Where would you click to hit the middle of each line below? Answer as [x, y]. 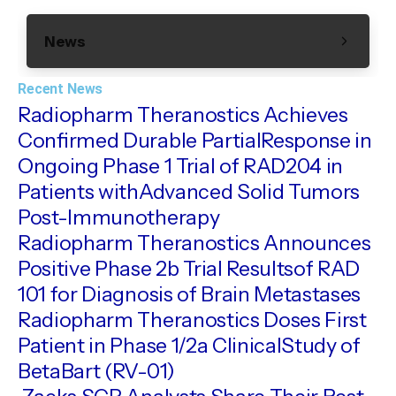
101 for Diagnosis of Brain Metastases [190, 293]
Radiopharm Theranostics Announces [194, 242]
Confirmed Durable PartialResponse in [195, 140]
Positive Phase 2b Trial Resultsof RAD [189, 268]
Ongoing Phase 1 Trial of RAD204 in [181, 165]
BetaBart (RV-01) [96, 370]
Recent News [61, 88]
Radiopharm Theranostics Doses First [192, 319]
